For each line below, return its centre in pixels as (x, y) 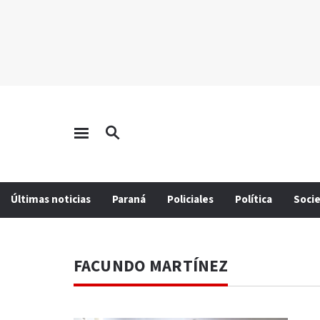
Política (254, 200)
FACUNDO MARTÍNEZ (151, 266)
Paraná (129, 200)
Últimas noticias (51, 200)
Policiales (190, 200)
